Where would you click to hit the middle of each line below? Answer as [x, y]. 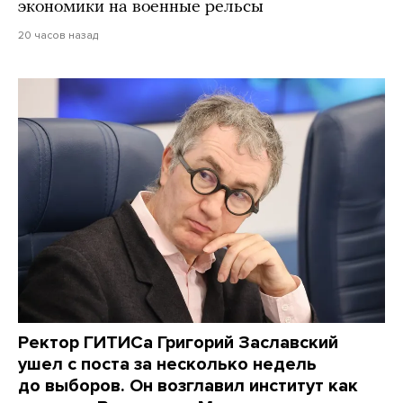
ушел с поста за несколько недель [167, 365]
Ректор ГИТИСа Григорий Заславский [178, 343]
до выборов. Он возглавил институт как [188, 386]
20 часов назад [58, 36]
